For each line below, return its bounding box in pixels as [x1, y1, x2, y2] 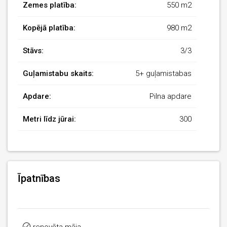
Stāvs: [23, 46, 44, 56]
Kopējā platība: [23, 23, 75, 33]
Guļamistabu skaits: [23, 69, 94, 79]
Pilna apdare [149, 92, 192, 101]
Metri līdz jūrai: [23, 115, 76, 124]
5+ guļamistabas [135, 69, 192, 79]
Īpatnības [18, 172, 60, 185]
